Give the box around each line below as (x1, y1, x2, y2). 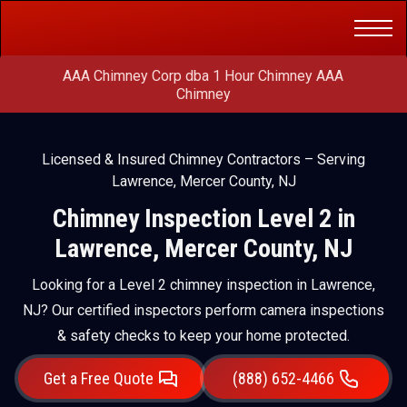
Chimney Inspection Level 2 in (52, 203, 355, 233)
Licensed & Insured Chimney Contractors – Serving (42, 151, 365, 168)
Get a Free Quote (43, 368, 154, 388)
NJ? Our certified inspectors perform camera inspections (23, 302, 384, 319)
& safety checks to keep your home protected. (57, 327, 350, 344)
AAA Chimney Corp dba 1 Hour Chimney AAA (63, 67, 344, 84)
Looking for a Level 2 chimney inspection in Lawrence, (32, 276, 375, 293)
